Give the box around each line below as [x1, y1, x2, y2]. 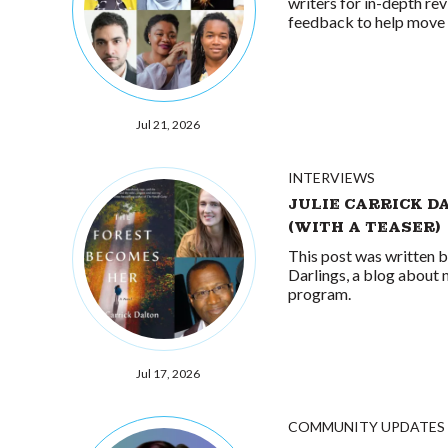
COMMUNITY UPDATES [288, 418, 445, 435]
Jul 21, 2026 [136, 117, 200, 132]
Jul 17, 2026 [136, 366, 200, 381]
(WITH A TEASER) [288, 217, 441, 236]
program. [288, 283, 351, 303]
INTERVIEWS [288, 169, 375, 186]
